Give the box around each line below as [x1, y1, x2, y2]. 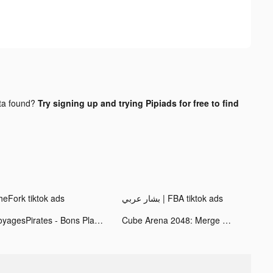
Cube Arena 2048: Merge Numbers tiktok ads [222, 213, 231, 226]
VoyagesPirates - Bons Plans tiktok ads [94, 213, 103, 226]
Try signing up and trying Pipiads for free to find [38, 96, 239, 109]
